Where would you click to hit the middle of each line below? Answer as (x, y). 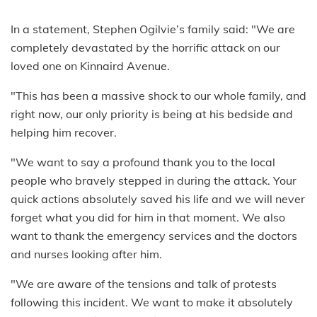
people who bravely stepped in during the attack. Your (154, 180)
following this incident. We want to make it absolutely (152, 302)
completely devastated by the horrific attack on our (145, 47)
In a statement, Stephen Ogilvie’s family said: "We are (153, 29)
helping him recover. (64, 132)
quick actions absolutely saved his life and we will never (158, 198)
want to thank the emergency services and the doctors (154, 235)
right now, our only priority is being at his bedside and (152, 114)
